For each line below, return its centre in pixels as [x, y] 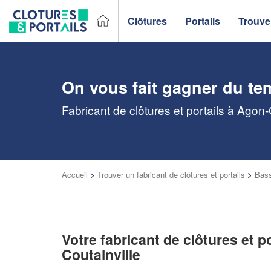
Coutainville [101, 254]
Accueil [75, 175]
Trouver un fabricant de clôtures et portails [171, 175]
